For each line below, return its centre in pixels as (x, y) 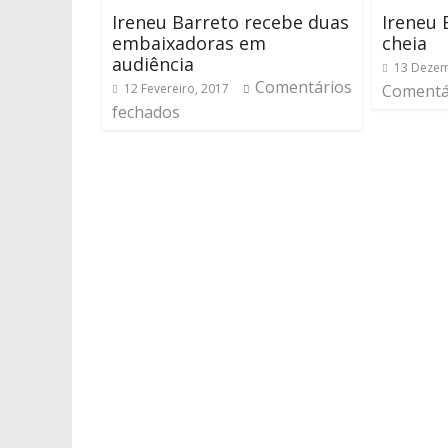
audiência (153, 64)
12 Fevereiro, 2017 (176, 88)
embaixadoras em (189, 43)
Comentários (303, 87)
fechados (146, 112)
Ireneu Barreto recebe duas (230, 22)
